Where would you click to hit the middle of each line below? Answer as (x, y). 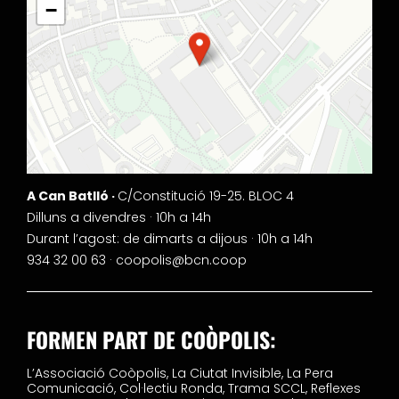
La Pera (310, 373)
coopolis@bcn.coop (181, 260)
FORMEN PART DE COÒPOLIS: (151, 339)
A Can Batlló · (72, 195)
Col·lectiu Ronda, (174, 388)
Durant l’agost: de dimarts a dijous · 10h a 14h (170, 238)
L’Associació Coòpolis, (99, 373)
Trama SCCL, (269, 388)
